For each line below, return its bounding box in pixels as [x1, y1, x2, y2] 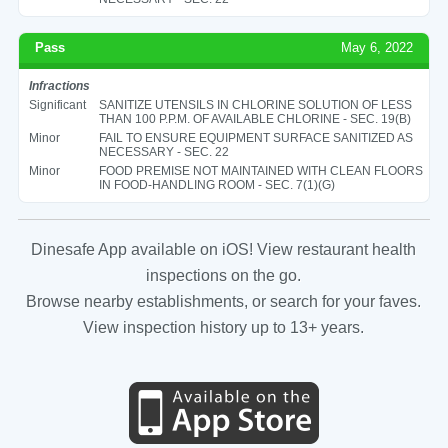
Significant [28, 97, 86, 112]
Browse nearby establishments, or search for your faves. [26, 292, 422, 310]
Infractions [28, 78, 90, 93]
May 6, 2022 [341, 39, 414, 55]
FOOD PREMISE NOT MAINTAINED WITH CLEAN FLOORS [98, 163, 423, 178]
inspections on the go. [146, 266, 302, 284]
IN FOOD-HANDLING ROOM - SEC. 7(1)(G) [98, 177, 335, 192]
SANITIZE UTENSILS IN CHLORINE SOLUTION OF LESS [98, 97, 412, 112]
